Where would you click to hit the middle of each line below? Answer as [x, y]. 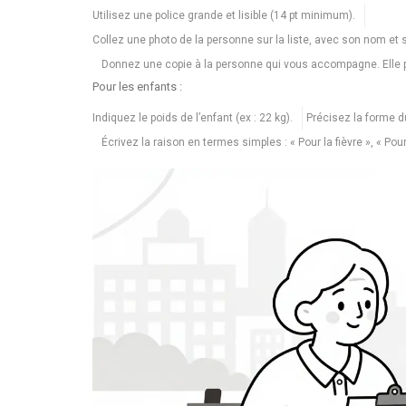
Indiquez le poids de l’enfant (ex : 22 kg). [193, 117]
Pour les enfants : [137, 86]
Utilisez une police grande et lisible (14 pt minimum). [224, 15]
